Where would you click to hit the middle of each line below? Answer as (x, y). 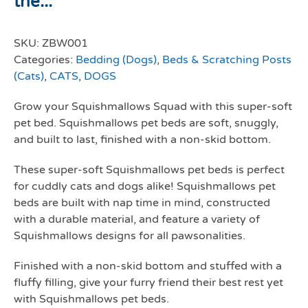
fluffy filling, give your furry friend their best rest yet (148, 283)
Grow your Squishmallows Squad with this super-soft (153, 107)
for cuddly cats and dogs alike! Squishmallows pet (145, 186)
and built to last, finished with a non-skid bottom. (142, 140)
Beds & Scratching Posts (227, 60)
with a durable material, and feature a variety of (137, 219)
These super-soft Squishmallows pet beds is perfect (149, 170)
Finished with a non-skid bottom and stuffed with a (148, 266)
